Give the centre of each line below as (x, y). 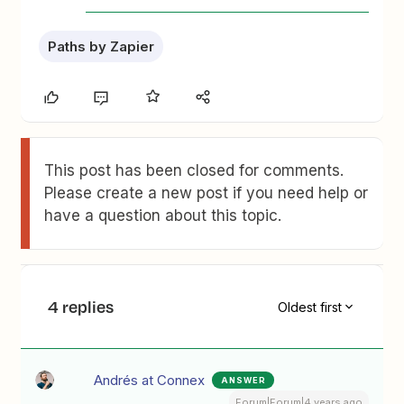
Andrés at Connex (150, 380)
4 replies (81, 307)
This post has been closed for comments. (194, 170)
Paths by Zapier (101, 46)
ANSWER (244, 380)
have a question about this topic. (163, 216)
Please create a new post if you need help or (207, 193)
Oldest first (309, 307)
